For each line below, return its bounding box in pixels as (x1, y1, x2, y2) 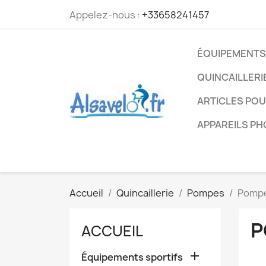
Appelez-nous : (69, 8, 142, 21)
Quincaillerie (116, 186, 174, 199)
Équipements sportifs (81, 251, 183, 264)
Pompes (187, 186, 224, 199)
